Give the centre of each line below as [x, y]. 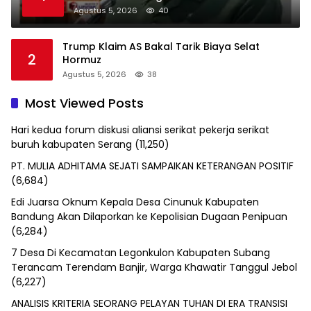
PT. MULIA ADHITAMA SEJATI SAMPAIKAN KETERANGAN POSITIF [152, 166]
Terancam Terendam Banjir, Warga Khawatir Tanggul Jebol [154, 268]
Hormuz [82, 60]
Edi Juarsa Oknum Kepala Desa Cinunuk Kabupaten [135, 202]
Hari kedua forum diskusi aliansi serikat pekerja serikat [140, 130]
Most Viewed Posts [84, 103]
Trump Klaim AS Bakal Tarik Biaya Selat [161, 47]
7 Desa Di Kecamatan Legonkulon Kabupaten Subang [141, 253]
